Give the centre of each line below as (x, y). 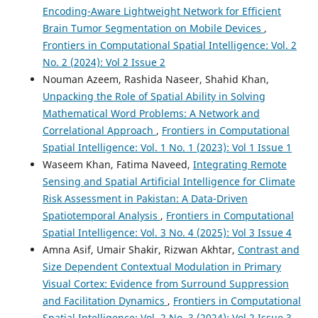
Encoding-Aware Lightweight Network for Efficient (161, 11)
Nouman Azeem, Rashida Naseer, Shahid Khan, (155, 79)
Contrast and (268, 250)
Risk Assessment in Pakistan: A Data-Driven (145, 199)
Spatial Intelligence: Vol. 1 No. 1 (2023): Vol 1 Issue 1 (167, 148)
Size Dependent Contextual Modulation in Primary (161, 267)
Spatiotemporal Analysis (101, 216)
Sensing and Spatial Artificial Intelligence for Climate (169, 182)
